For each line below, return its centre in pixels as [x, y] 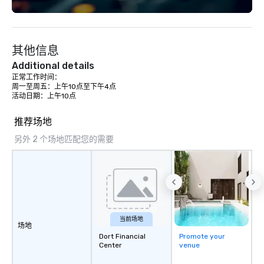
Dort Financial [122, 236]
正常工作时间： [37, 77]
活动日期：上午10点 [44, 96]
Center [110, 245]
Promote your [202, 236]
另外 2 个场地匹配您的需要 [64, 139]
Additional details [53, 66]
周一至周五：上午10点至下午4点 [64, 87]
